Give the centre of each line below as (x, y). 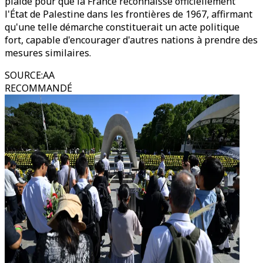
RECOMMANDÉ (38, 88)
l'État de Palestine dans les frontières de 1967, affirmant (129, 14)
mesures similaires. (48, 53)
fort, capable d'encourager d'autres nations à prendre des (131, 40)
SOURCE (23, 75)
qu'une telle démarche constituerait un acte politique (122, 27)
